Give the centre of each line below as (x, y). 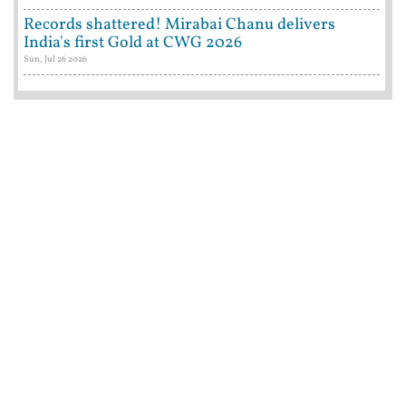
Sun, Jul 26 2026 (55, 59)
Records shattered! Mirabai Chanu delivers (179, 25)
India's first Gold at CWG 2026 (133, 43)
